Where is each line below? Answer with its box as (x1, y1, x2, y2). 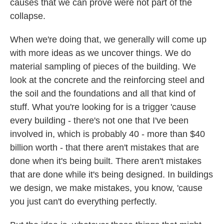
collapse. (10, 11, 45, 21)
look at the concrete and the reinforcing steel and (10, 75, 204, 85)
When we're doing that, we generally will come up (10, 34, 206, 44)
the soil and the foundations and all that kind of (10, 88, 195, 98)
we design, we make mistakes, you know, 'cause (10, 183, 202, 193)
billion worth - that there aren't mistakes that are (10, 142, 199, 152)
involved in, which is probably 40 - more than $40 (10, 129, 205, 139)
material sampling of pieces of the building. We (10, 61, 196, 71)
